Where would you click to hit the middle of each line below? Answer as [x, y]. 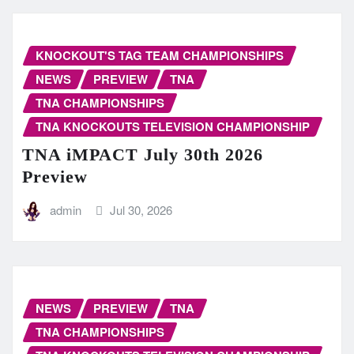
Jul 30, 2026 [141, 210]
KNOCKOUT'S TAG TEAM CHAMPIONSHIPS [160, 55]
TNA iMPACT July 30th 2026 [143, 155]
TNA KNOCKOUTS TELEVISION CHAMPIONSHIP [173, 126]
